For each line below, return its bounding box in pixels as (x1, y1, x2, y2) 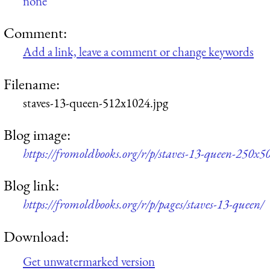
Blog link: (4, 175, 59, 195)
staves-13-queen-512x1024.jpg (23, 94, 168, 111)
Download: (4, 226, 69, 246)
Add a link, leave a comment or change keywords (23, 43, 254, 60)
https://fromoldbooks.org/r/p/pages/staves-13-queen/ (23, 196, 264, 213)
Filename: (4, 74, 60, 93)
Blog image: (4, 124, 71, 144)
